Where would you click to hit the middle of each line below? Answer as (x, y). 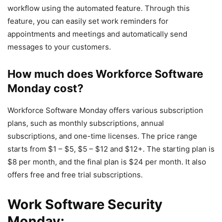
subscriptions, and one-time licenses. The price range (102, 136)
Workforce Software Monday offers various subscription (105, 110)
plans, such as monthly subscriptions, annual (86, 123)
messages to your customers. (59, 47)
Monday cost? (45, 88)
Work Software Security (85, 204)
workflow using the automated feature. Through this (99, 8)
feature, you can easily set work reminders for (88, 21)
